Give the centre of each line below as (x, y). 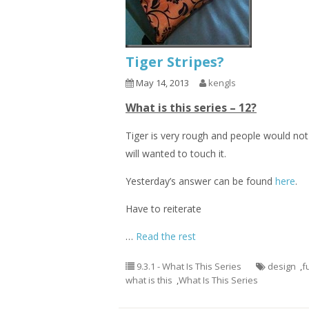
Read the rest (166, 236)
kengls (222, 83)
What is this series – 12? (191, 108)
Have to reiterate (163, 209)
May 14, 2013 (161, 83)
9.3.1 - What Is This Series (189, 266)
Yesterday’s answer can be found (200, 181)
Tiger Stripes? (175, 62)
